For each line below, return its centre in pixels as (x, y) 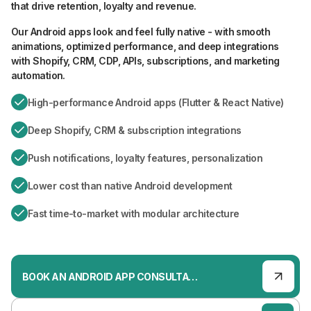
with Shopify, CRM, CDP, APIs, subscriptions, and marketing (145, 61)
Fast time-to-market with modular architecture (134, 213)
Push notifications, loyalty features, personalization (145, 158)
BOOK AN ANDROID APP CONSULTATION (193, 276)
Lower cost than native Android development (130, 185)
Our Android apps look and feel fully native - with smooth (141, 32)
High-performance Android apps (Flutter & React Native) (156, 102)
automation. (38, 75)
